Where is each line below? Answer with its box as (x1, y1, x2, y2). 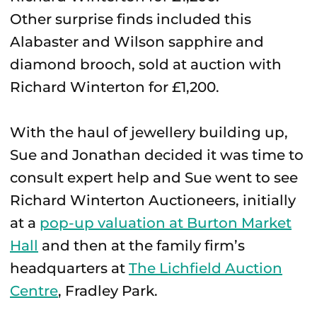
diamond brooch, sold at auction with (10, 56, 282, 73)
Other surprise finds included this (10, 11, 251, 28)
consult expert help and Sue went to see (10, 169, 298, 186)
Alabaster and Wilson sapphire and (10, 33, 264, 50)
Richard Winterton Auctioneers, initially (10, 192, 296, 209)
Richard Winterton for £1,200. (10, 79, 219, 96)
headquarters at (10, 260, 129, 277)
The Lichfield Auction (129, 260, 282, 277)
